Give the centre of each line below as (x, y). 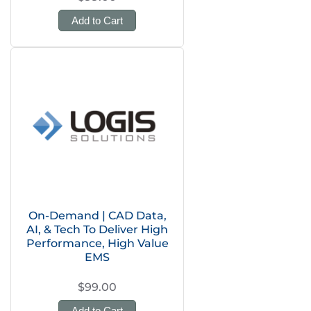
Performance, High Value (97, 243)
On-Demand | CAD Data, (97, 216)
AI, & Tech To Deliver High (97, 229)
